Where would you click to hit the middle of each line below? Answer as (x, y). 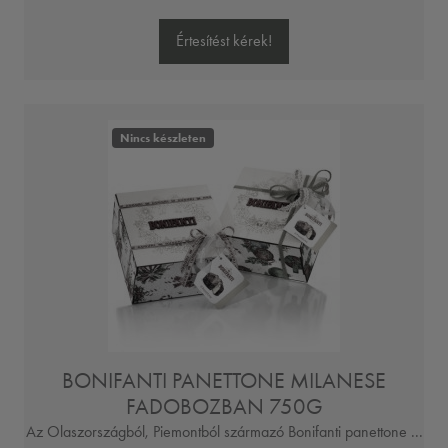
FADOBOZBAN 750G (224, 406)
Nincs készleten (162, 138)
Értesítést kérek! (224, 41)
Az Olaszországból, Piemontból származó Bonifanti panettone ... (224, 431)
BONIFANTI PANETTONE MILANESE (224, 380)
